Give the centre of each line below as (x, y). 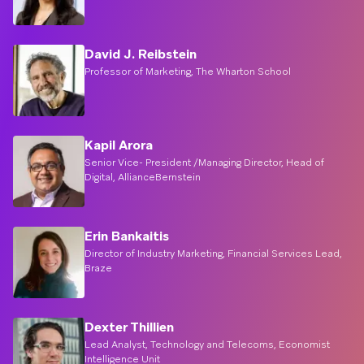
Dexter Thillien (129, 327)
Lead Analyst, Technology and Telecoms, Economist (207, 344)
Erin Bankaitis (127, 236)
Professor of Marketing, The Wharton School (188, 71)
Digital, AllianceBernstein (143, 177)
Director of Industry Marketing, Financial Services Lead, (213, 253)
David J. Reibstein (141, 54)
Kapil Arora (119, 145)
